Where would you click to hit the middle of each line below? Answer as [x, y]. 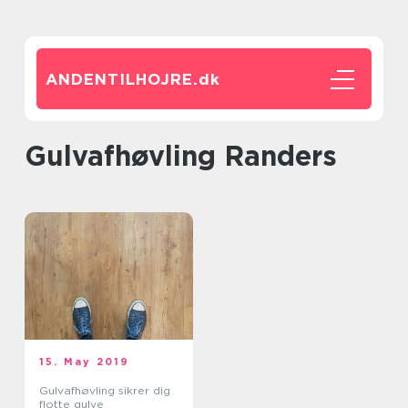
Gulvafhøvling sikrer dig [105, 390]
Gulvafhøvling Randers [192, 156]
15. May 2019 [85, 362]
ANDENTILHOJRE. [122, 79]
